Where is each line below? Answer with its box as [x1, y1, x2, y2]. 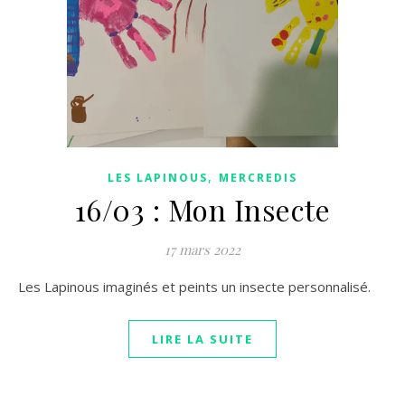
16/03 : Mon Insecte [74, 190, 331, 229]
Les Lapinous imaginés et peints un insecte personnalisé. [25, 278, 371, 296]
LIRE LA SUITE [152, 331, 253, 347]
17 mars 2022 [165, 240, 240, 259]
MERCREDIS [219, 170, 297, 185]
